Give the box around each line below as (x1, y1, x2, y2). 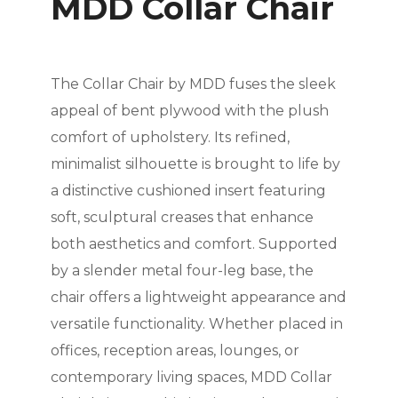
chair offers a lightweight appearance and (50, 289, 346, 306)
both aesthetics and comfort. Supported (50, 235, 338, 253)
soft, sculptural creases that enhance (50, 209, 314, 227)
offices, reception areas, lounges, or (50, 342, 299, 360)
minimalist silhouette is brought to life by (50, 155, 340, 173)
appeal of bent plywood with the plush (50, 102, 329, 120)
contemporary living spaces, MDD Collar (50, 369, 332, 386)
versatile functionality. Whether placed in (50, 315, 343, 333)
